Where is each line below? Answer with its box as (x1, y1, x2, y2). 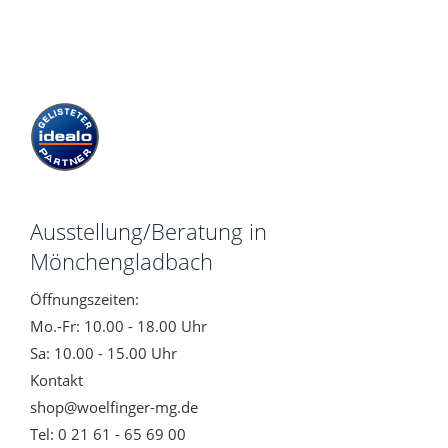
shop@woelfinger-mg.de (30, 396, 198, 417)
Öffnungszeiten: (30, 288, 139, 309)
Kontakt (30, 369, 83, 390)
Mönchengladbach (30, 245, 213, 276)
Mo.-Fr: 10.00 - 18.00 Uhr (30, 315, 207, 336)
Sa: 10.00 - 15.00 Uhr (30, 342, 177, 363)
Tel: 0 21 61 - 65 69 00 (30, 423, 190, 444)
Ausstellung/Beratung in (30, 215, 249, 246)
